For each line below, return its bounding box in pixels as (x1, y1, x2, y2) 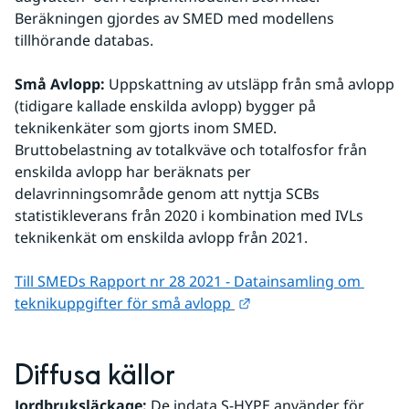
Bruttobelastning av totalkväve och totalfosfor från (15, 140, 367, 160)
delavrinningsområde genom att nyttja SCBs (15, 184, 320, 204)
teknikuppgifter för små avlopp (15, 293, 235, 313)
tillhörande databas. (15, 30, 153, 50)
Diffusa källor (15, 358, 175, 394)
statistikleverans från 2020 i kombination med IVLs (15, 205, 363, 225)
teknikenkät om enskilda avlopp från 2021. (15, 227, 308, 247)
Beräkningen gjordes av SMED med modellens (15, 8, 334, 28)
